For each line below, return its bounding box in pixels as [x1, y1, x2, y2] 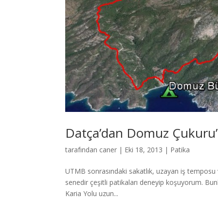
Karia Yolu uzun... [65, 189, 119, 198]
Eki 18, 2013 [125, 145, 163, 154]
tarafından [65, 145, 100, 154]
